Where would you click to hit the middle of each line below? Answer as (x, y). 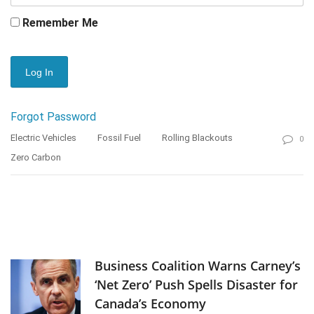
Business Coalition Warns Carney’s (198, 266)
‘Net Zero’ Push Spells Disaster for (196, 285)
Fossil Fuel (119, 138)
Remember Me (59, 23)
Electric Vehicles (43, 138)
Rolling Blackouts (197, 138)
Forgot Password (53, 117)
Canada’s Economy (150, 304)
